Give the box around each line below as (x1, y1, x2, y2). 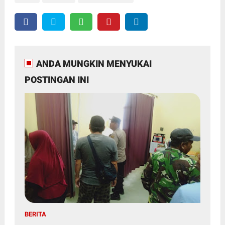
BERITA (24, 210, 46, 218)
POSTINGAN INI (24, 74, 89, 85)
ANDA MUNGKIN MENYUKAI (36, 58, 152, 69)
